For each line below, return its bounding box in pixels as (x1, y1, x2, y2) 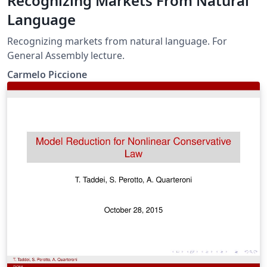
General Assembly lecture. (7, 48, 125, 62)
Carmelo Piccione (7, 67, 87, 81)
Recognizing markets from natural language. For (7, 34, 227, 48)
